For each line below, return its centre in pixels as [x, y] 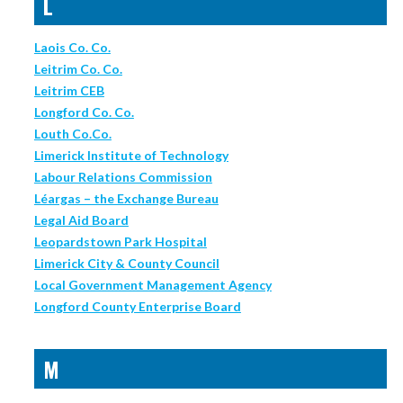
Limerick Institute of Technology [131, 156]
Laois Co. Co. [72, 48]
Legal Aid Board [81, 220]
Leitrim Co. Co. [78, 69]
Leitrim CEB [69, 91]
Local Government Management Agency [152, 285]
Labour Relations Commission [123, 177]
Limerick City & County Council [126, 264]
